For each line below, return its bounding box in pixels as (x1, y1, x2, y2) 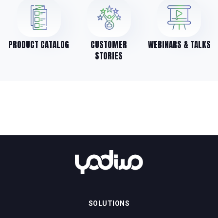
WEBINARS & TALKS (147, 38, 211, 52)
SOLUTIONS (88, 200, 130, 208)
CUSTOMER (91, 38, 127, 52)
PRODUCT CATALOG (8, 38, 70, 52)
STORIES (95, 50, 123, 63)
